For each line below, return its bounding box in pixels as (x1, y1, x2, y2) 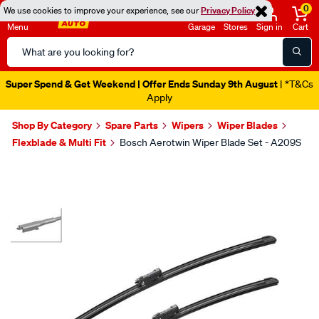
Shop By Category (12, 118, 92, 132)
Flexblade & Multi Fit (12, 135, 106, 149)
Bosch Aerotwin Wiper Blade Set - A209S (120, 136, 301, 149)
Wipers (172, 118, 204, 132)
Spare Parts (105, 118, 158, 132)
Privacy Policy (201, 4, 255, 16)
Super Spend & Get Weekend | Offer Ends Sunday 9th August (6, 77, 278, 90)
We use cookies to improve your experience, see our (4, 4, 201, 16)
